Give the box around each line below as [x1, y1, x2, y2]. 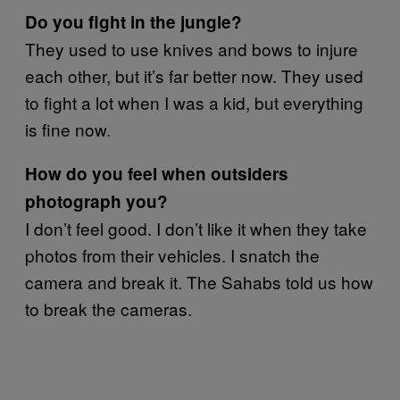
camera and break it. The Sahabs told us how [25, 270, 373, 294]
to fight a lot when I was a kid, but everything [25, 90, 363, 114]
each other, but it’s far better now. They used [25, 63, 363, 87]
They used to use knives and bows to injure [25, 37, 358, 61]
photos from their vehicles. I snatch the [25, 243, 320, 267]
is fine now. [25, 117, 111, 141]
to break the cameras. [25, 296, 192, 321]
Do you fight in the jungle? [25, 10, 242, 34]
